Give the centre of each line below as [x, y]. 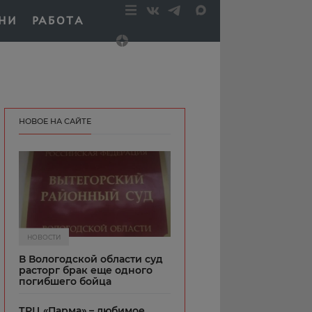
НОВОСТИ [44, 237]
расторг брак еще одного [86, 270]
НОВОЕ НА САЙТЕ [55, 121]
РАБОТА [58, 21]
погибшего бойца [65, 281]
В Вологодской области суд [91, 259]
